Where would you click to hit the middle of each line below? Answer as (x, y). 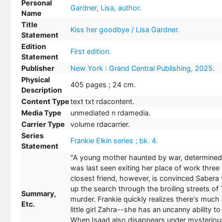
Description (42, 90)
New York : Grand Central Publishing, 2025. (142, 68)
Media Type (41, 113)
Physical (36, 80)
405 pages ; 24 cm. (103, 84)
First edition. (91, 51)
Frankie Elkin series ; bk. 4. (114, 140)
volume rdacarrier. (100, 124)
